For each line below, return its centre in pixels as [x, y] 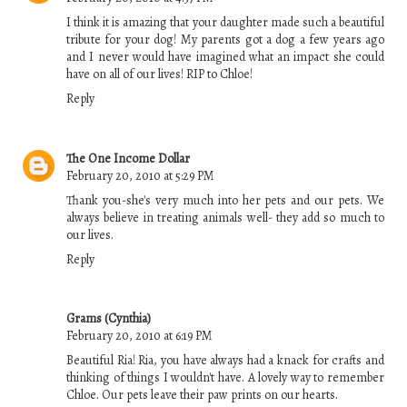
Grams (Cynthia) [109, 319]
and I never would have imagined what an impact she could [225, 57]
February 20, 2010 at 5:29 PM [140, 175]
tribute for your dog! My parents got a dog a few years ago [225, 40]
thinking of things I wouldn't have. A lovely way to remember [225, 378]
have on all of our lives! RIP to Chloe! [159, 74]
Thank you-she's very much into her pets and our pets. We [225, 200]
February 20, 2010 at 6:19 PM [139, 336]
